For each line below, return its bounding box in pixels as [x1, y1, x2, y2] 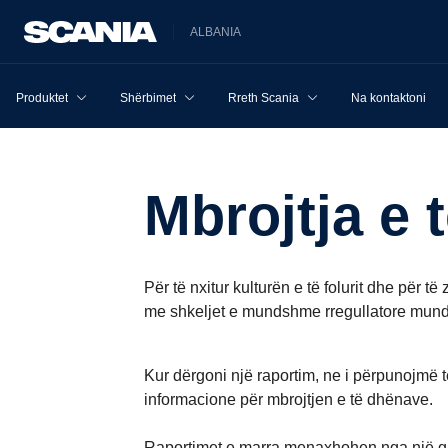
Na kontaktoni [351, 91, 426, 105]
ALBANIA [190, 24, 242, 39]
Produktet [16, 91, 68, 105]
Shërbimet [120, 91, 176, 105]
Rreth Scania [228, 91, 299, 105]
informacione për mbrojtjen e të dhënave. [144, 391, 437, 408]
